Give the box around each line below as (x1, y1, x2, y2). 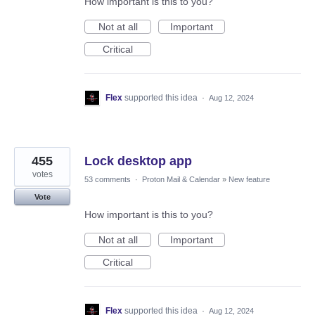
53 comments (84, 174, 131, 184)
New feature (229, 174, 270, 184)
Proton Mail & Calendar (142, 174, 220, 184)
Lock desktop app (84, 153, 192, 168)
